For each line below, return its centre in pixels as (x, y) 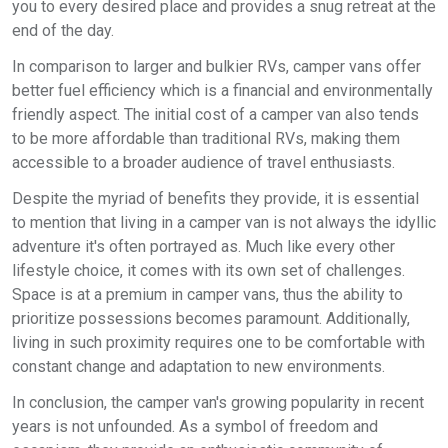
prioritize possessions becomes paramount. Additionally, (211, 318)
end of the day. (63, 30)
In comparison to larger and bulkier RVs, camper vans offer (216, 66)
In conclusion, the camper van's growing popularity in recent (218, 402)
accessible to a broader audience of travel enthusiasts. (203, 162)
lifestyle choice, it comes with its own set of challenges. (208, 270)
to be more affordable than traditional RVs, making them (206, 138)
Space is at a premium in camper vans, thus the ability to (207, 294)
